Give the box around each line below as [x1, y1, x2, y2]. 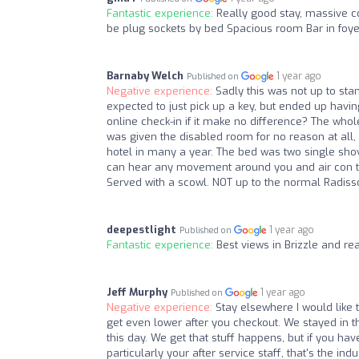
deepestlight [107, 223, 176, 237]
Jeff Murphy [107, 285, 167, 300]
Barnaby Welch [107, 69, 184, 83]
